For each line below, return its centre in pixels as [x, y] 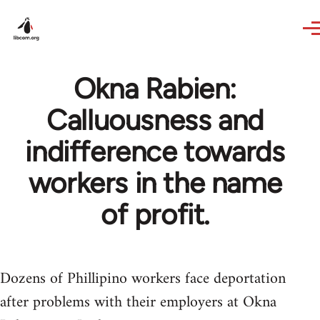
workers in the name [155, 183]
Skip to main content [68, 10]
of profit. [155, 214]
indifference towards [155, 151]
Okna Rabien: [155, 89]
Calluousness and [155, 120]
